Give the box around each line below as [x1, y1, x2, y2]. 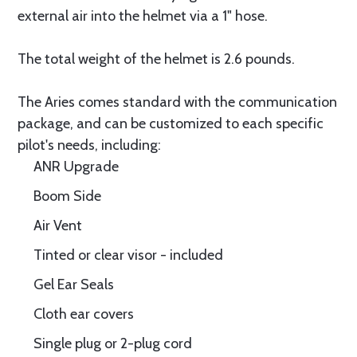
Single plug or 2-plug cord [33, 335, 192, 352]
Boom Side [33, 187, 101, 205]
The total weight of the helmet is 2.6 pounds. [18, 50, 295, 68]
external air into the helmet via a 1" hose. [18, 7, 268, 25]
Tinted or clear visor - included [33, 246, 223, 264]
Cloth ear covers [33, 305, 134, 323]
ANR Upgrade [33, 158, 119, 175]
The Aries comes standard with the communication [18, 93, 337, 111]
